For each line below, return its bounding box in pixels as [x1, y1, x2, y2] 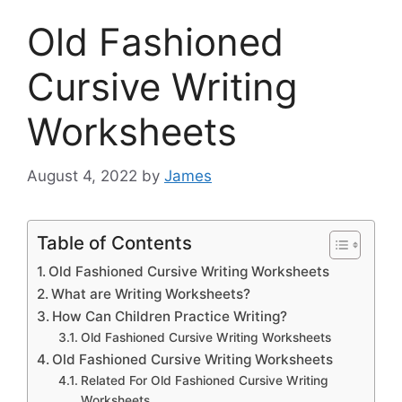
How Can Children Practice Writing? [52, 307, 288, 325]
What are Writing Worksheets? [51, 284, 251, 302]
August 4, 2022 [27, 166, 137, 185]
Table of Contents [37, 231, 192, 254]
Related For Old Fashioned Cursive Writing [80, 372, 328, 388]
